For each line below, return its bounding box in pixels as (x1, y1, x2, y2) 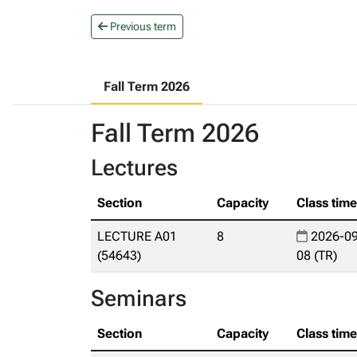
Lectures (91, 155, 178, 181)
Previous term (108, 20, 176, 33)
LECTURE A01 (97, 229, 177, 244)
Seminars (91, 285, 186, 312)
